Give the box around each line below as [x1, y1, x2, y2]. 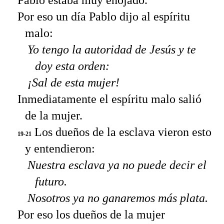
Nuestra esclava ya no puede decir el [27, 158, 206, 172]
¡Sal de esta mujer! [27, 76, 119, 89]
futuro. [35, 175, 67, 188]
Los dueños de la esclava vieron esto [31, 125, 211, 139]
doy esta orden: [35, 59, 109, 73]
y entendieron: [25, 142, 95, 155]
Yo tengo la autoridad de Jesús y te [27, 43, 196, 56]
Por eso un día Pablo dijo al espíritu [17, 10, 190, 23]
